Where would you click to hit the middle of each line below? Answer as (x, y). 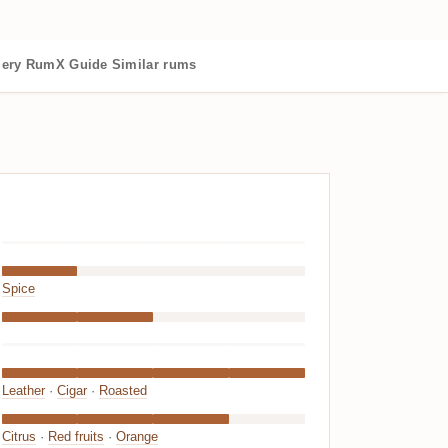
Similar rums (154, 64)
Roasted (122, 390)
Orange (136, 436)
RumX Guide (66, 64)
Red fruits (75, 436)
